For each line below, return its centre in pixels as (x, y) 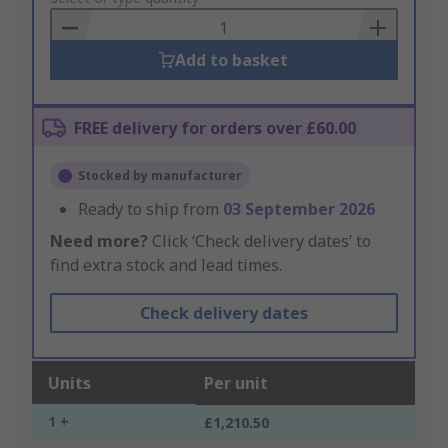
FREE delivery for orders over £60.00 (215, 128)
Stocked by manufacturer (160, 176)
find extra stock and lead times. (166, 265)
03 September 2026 (299, 209)
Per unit (236, 383)
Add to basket (232, 60)
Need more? (99, 241)
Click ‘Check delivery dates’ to (259, 241)
